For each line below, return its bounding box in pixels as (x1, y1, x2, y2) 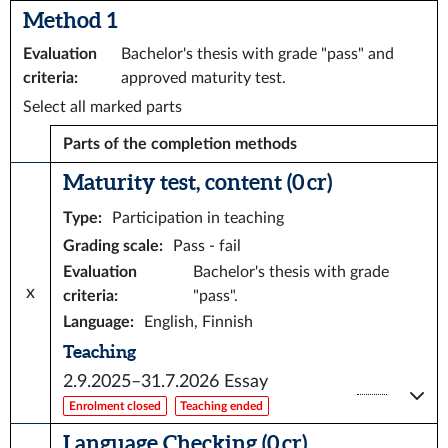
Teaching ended (180, 400, 264, 412)
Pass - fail (173, 238, 241, 254)
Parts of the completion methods (63, 136, 297, 152)
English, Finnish (144, 314, 253, 330)
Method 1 (23, 7, 118, 32)
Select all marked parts (23, 99, 182, 115)
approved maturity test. (121, 70, 287, 86)
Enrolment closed (68, 400, 161, 412)
